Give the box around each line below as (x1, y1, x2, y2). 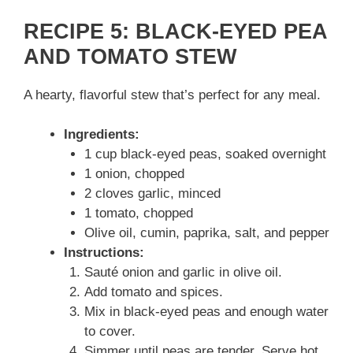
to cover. (84, 324, 136, 340)
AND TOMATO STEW (24, 44, 236, 69)
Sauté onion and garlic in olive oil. (84, 265, 282, 281)
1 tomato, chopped (84, 206, 193, 221)
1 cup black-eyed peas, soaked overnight (84, 147, 326, 162)
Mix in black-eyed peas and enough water (84, 304, 329, 320)
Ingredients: (64, 127, 139, 143)
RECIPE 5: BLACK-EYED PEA (24, 19, 327, 43)
